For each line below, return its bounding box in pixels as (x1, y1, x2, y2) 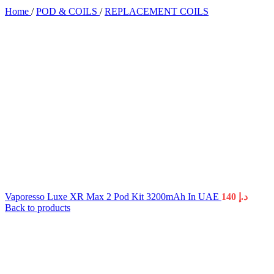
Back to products (5, 202, 70, 213)
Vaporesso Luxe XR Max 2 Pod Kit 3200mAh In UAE (5, 191, 221, 202)
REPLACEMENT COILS (105, 6, 209, 17)
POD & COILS (36, 6, 100, 17)
